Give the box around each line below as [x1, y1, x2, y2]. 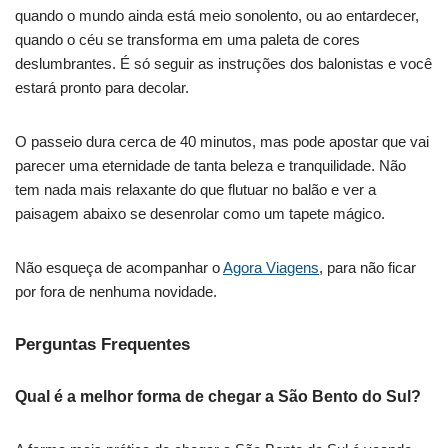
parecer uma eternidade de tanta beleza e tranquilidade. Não [15, 156, 406, 174]
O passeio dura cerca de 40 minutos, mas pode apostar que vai [15, 132, 429, 150]
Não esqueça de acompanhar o [15, 258, 223, 276]
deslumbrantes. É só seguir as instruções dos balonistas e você [15, 54, 432, 72]
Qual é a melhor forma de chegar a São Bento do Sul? [15, 387, 421, 405]
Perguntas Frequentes [15, 334, 190, 354]
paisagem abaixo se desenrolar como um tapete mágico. [15, 204, 385, 222]
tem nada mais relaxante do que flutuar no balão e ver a [15, 180, 376, 198]
